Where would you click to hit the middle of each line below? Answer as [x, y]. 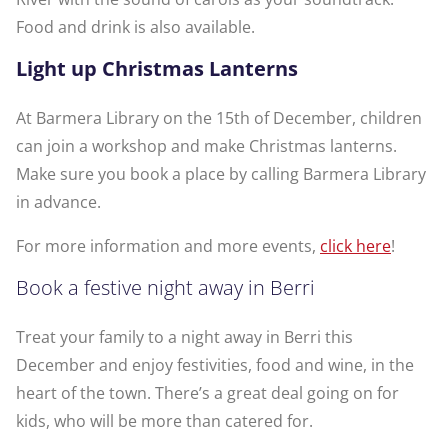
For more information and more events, [168, 246]
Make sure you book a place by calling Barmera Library [221, 174]
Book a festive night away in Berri [165, 288]
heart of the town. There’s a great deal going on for [207, 393]
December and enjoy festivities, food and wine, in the [215, 365]
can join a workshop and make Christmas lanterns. [206, 146]
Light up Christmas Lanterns [157, 69]
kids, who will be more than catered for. [164, 421]
